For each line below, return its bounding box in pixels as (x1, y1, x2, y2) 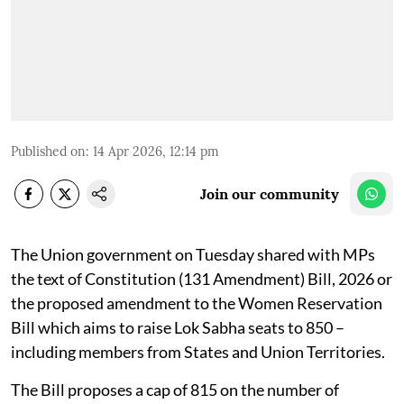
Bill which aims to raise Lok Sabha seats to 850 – (11, 317, 344, 337)
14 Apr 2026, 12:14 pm (93, 142, 219, 160)
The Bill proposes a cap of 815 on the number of (11, 379, 339, 399)
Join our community (200, 184, 339, 203)
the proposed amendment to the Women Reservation (11, 292, 382, 313)
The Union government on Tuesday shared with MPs (11, 243, 375, 264)
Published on (11, 142, 86, 160)
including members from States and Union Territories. (11, 341, 385, 362)
